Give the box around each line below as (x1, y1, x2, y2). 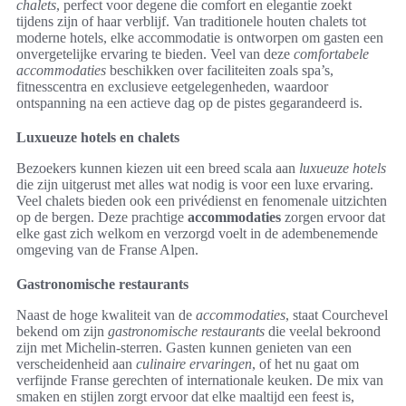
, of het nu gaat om (252, 356, 359, 372)
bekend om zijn (16, 324, 108, 339)
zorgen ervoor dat (281, 209, 385, 225)
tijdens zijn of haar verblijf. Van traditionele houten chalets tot (16, 14, 366, 29)
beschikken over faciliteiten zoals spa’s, (106, 63, 333, 78)
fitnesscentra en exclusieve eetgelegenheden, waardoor (16, 79, 328, 94)
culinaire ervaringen (136, 356, 252, 372)
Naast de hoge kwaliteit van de (16, 307, 196, 323)
